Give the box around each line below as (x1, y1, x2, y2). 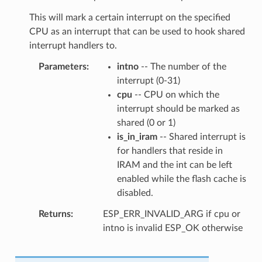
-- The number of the (138, 61, 226, 71)
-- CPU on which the (132, 89, 219, 99)
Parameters (38, 61, 87, 71)
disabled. (116, 188, 153, 198)
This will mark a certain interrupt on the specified (29, 12, 230, 22)
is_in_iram (116, 132, 157, 142)
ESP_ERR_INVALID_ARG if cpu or (102, 209, 240, 219)
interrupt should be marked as (116, 104, 240, 113)
